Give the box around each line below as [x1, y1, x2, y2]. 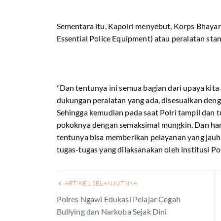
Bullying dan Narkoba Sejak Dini [56, 207, 167, 216]
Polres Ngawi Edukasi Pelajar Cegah [56, 194, 181, 204]
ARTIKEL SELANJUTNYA [63, 179, 137, 187]
